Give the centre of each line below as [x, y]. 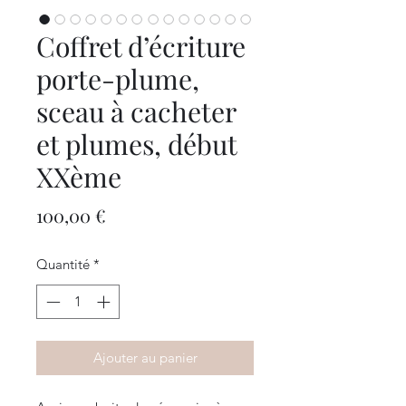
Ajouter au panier [145, 358]
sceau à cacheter [136, 111]
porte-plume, [118, 78]
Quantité [63, 264]
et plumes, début [136, 144]
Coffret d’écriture [141, 46]
